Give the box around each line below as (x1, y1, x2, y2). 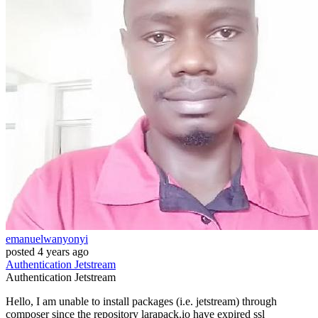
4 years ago (38, 246, 89, 258)
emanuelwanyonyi (6, 233, 88, 246)
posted (6, 246, 35, 258)
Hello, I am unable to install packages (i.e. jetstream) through (6, 295, 277, 308)
